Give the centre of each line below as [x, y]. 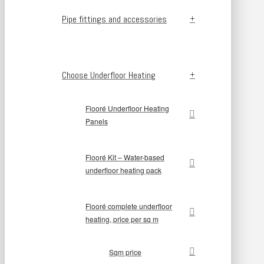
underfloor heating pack [123, 170]
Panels [97, 121]
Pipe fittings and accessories [114, 19]
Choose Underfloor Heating [109, 75]
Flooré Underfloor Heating [127, 108]
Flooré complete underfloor [129, 206]
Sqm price [125, 252]
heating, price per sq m [122, 219]
